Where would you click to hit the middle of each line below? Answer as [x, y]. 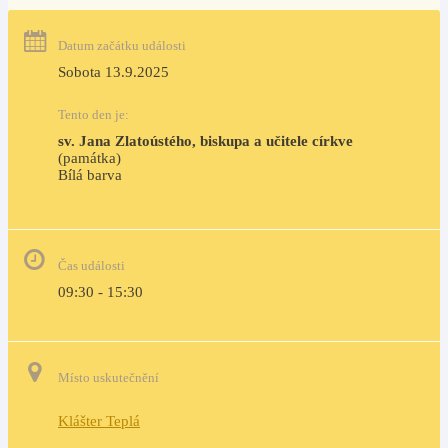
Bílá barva [242, 175]
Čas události [91, 265]
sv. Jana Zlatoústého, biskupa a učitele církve [205, 141]
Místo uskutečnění [108, 377]
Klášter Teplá [99, 421]
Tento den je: [93, 114]
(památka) [89, 158]
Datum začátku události [122, 45]
